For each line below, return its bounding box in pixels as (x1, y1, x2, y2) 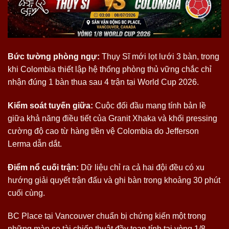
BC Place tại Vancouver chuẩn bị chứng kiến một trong (8, 212, 206, 221)
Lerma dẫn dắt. (8, 139, 62, 148)
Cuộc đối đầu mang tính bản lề (93, 101, 206, 110)
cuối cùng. (8, 188, 45, 197)
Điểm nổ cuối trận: (8, 163, 79, 172)
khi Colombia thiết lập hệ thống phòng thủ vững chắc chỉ (8, 65, 212, 74)
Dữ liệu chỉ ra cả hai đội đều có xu (79, 163, 204, 172)
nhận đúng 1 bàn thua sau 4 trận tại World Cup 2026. (8, 78, 199, 87)
